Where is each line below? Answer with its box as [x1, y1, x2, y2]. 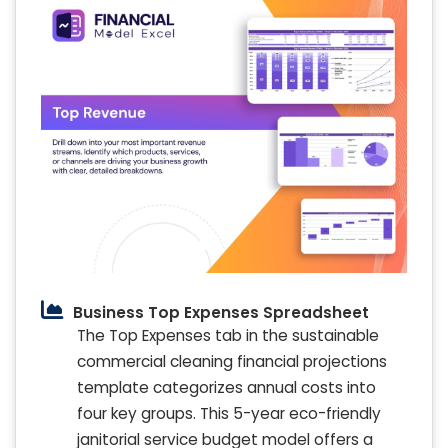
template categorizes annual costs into [77, 376, 376, 398]
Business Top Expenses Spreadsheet [73, 301, 369, 323]
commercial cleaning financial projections [77, 350, 387, 372]
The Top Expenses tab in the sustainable [77, 324, 379, 346]
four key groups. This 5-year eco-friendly [77, 402, 381, 424]
